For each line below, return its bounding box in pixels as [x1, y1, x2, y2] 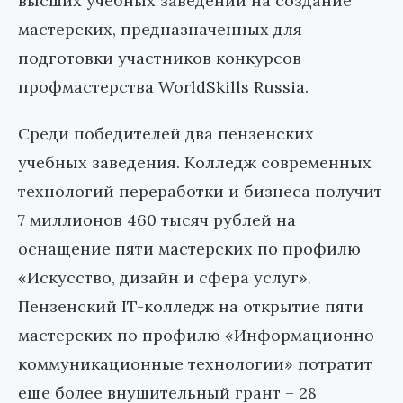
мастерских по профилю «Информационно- [18, 324, 381, 345]
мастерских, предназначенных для [18, 18, 302, 40]
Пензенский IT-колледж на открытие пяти [18, 295, 363, 317]
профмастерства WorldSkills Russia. [18, 76, 309, 97]
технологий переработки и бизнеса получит [18, 180, 382, 201]
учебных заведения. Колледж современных [18, 151, 372, 173]
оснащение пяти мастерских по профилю [18, 237, 361, 259]
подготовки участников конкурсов [18, 47, 301, 68]
